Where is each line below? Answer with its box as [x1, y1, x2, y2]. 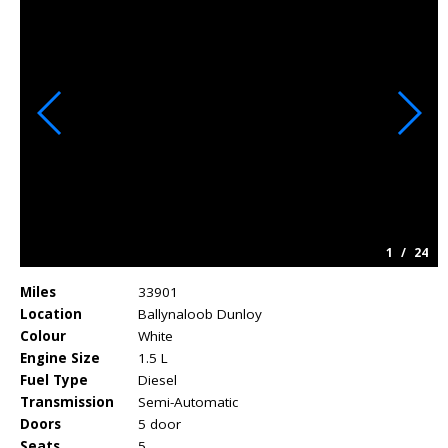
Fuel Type [20, 370, 88, 389]
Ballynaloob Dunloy [138, 304, 262, 323]
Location [20, 304, 82, 323]
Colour [20, 326, 66, 345]
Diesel [138, 370, 177, 389]
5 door [138, 414, 181, 433]
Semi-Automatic [138, 392, 238, 411]
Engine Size [20, 348, 100, 367]
